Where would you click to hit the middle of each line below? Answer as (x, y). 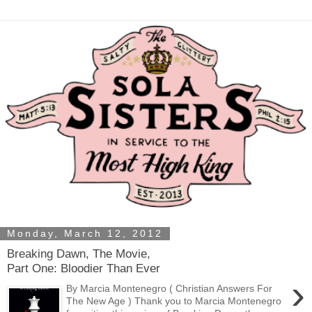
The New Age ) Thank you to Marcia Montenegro (174, 301)
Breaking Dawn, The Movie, (79, 254)
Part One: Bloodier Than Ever (84, 268)
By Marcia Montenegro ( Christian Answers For (170, 288)
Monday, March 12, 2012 (85, 234)
